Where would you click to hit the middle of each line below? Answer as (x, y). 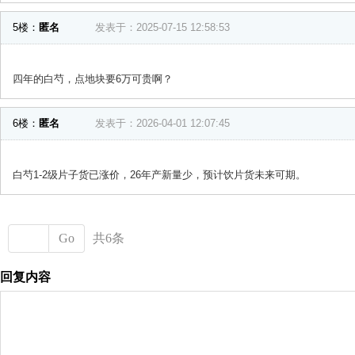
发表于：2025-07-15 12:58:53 (162, 28)
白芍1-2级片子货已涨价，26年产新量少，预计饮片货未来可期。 (159, 175)
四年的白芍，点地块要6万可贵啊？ (93, 79)
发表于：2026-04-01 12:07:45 (162, 124)
